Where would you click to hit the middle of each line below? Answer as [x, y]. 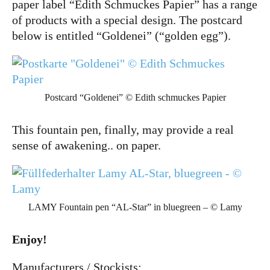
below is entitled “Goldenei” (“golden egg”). [121, 36]
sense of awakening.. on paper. [86, 145]
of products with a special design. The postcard [127, 20]
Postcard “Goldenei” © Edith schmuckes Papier [135, 97]
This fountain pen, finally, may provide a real [123, 130]
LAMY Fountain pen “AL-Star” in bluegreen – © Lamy [135, 207]
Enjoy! [30, 239]
